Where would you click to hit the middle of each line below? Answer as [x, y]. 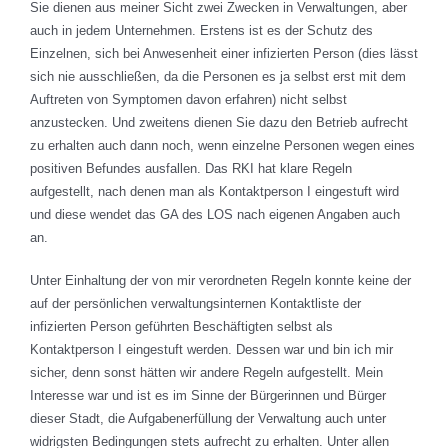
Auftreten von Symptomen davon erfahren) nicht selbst [188, 100]
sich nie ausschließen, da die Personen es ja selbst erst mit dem [218, 77]
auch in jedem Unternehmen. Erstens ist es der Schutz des [201, 31]
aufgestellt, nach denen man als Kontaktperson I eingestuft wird [214, 192]
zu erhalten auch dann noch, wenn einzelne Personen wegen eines [222, 146]
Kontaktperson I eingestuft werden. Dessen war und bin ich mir [211, 350]
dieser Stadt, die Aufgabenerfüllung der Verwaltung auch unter [208, 419]
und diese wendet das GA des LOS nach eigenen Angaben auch [215, 215]
